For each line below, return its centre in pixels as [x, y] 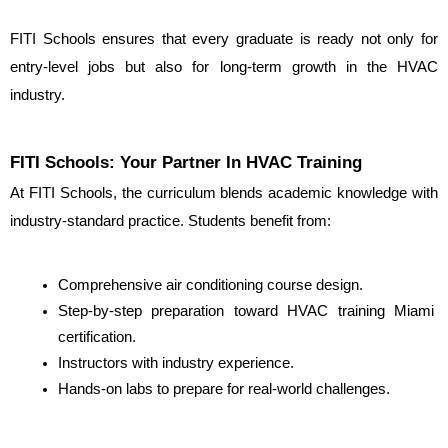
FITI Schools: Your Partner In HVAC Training [186, 161]
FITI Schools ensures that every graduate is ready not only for [224, 39]
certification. [97, 337]
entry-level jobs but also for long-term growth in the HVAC [224, 67]
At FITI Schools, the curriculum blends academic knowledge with [224, 192]
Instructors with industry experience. [176, 363]
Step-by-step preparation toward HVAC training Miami [246, 311]
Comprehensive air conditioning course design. [210, 285]
